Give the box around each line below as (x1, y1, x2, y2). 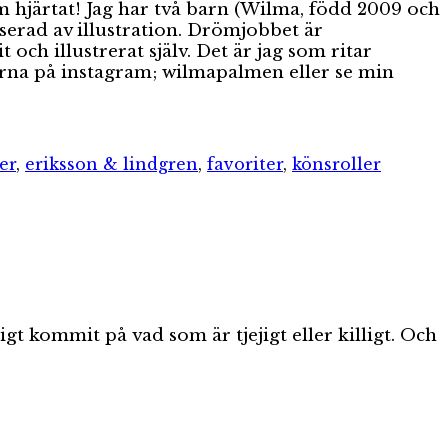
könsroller (292, 153, 381, 174)
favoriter (207, 153, 283, 174)
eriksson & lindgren (25, 153, 198, 174)
